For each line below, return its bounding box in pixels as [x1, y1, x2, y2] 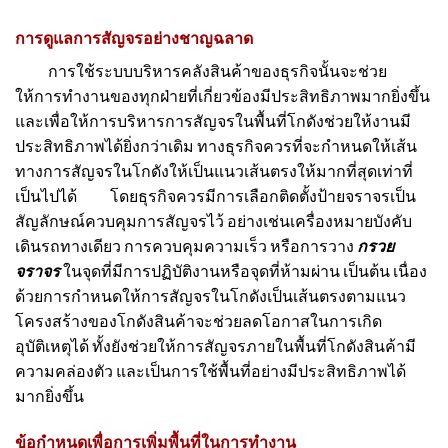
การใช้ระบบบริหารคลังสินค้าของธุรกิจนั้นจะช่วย [15, 61, 387, 81]
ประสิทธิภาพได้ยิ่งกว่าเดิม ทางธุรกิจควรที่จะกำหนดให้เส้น [15, 136, 417, 156]
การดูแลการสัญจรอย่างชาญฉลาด [15, 28, 253, 48]
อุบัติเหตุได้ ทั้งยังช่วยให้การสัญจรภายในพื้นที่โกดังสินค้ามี [15, 336, 416, 356]
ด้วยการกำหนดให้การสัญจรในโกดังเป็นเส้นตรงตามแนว [15, 286, 406, 306]
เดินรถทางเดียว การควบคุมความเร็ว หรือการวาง [15, 236, 357, 256]
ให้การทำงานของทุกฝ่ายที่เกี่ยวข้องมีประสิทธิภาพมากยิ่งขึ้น [15, 86, 430, 106]
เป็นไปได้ [15, 186, 80, 206]
